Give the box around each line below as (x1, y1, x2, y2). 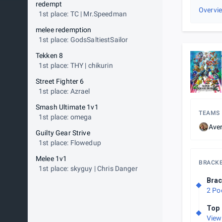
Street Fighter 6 (36, 77, 84, 85)
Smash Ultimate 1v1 (36, 103, 99, 111)
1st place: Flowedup (39, 139, 101, 147)
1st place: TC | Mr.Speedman (39, 10, 127, 18)
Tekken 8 (36, 52, 63, 59)
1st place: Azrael (39, 87, 90, 95)
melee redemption (36, 26, 92, 34)
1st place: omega (39, 113, 92, 121)
